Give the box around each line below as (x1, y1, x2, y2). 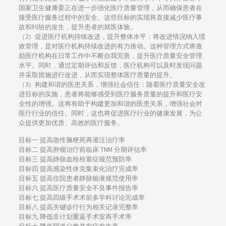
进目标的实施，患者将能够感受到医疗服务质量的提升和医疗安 (18, 90, 202, 99)
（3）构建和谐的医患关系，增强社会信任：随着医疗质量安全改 (18, 80, 205, 89)
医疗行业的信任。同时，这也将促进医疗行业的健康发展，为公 (18, 109, 202, 118)
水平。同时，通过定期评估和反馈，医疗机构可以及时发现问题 (18, 61, 202, 70)
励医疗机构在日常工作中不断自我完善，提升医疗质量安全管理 (18, 51, 202, 61)
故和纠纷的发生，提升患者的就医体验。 (18, 23, 137, 32)
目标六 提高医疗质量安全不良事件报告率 (18, 184, 138, 193)
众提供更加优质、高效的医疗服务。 (18, 119, 124, 128)
